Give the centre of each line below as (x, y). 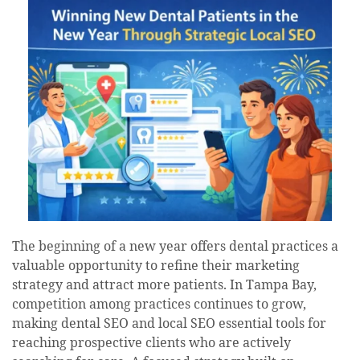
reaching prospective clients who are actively (151, 344)
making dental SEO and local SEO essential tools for (169, 324)
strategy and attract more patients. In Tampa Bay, (164, 286)
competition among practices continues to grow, (159, 305)
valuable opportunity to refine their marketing (156, 266)
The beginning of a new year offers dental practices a (175, 247)
